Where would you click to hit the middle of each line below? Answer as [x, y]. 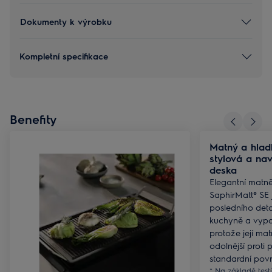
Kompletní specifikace [64, 56]
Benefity [33, 119]
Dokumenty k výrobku [66, 21]
